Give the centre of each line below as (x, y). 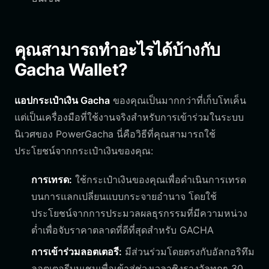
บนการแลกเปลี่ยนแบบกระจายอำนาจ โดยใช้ (124, 196)
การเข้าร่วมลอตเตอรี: (77, 252)
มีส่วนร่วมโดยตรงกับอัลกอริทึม (188, 252)
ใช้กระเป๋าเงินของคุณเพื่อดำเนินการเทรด (159, 180)
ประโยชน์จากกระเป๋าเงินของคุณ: (84, 151)
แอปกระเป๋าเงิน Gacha (62, 100)
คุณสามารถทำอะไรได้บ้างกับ (117, 50)
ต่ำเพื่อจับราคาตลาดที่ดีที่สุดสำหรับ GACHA (122, 230)
